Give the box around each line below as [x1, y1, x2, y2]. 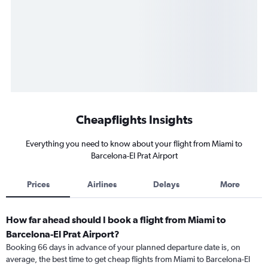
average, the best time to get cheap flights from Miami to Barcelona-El [6, 254, 250, 264]
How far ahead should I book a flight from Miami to [6, 214, 226, 226]
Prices [26, 179, 50, 190]
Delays [153, 179, 179, 190]
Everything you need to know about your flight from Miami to [26, 139, 242, 149]
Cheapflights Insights [75, 112, 193, 127]
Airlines [87, 179, 117, 190]
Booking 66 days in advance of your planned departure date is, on [6, 242, 240, 252]
